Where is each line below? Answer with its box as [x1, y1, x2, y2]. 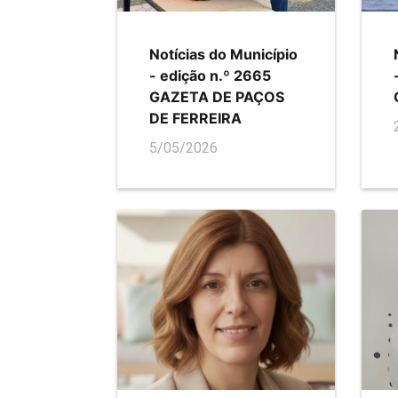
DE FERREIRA [149, 109, 242, 128]
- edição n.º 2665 [149, 67, 271, 85]
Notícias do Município [149, 45, 298, 64]
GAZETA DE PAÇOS [149, 88, 284, 107]
